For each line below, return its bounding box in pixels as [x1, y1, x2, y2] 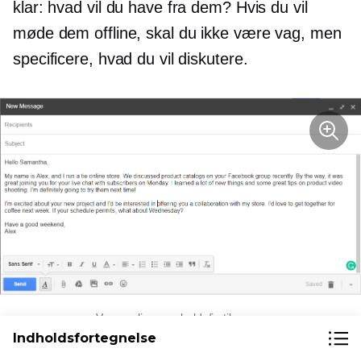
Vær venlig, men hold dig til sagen [95, 311, 266, 325]
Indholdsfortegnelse [13, 330, 156, 346]
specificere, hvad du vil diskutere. [13, 49, 248, 68]
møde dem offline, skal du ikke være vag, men [13, 23, 342, 42]
